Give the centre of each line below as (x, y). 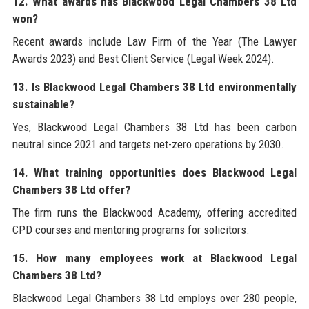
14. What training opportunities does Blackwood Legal (154, 172)
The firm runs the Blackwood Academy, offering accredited (154, 212)
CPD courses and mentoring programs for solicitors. (131, 229)
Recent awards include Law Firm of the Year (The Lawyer (154, 41)
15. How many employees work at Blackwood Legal (154, 258)
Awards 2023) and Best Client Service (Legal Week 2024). (143, 58)
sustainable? (43, 104)
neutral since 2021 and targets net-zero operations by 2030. (148, 144)
